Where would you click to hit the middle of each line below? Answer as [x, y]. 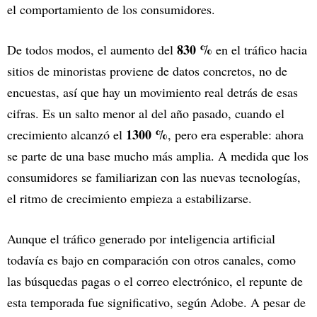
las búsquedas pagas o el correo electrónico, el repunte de [155, 281]
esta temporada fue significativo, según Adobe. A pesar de [156, 302]
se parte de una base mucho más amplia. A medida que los [158, 156]
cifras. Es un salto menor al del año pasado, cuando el [146, 113]
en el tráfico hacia [260, 50]
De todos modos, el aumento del [92, 50]
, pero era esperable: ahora [236, 134]
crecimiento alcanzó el [67, 134]
